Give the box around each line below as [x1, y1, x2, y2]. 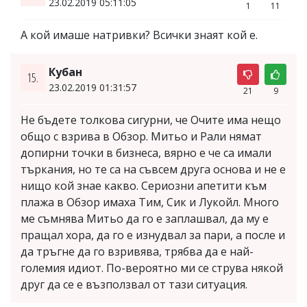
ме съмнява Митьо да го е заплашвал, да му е [21, 210, 269, 226]
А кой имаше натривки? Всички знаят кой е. [21, 27, 258, 42]
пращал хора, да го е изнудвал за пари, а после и [21, 227, 285, 243]
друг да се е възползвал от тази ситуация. [21, 276, 247, 292]
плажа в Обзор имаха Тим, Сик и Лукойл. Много [21, 194, 279, 210]
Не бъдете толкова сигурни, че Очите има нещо [21, 112, 281, 127]
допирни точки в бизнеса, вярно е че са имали [21, 145, 271, 160]
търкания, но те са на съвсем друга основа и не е [21, 161, 286, 177]
